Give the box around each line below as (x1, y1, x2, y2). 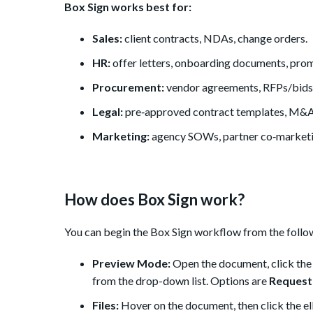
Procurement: (92, 80, 164, 94)
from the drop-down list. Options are (92, 274, 269, 288)
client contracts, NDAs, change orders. (122, 31, 307, 45)
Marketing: (92, 129, 150, 143)
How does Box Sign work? (64, 190, 245, 210)
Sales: (92, 31, 122, 45)
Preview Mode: (92, 256, 170, 270)
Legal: (92, 105, 123, 119)
